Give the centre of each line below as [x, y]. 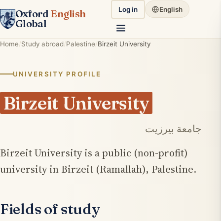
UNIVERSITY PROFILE [57, 74]
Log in [128, 9]
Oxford [33, 14]
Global [31, 24]
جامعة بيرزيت [173, 129]
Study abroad [42, 44]
